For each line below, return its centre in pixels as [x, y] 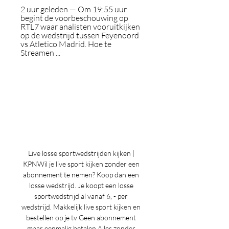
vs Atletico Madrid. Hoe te [66, 44]
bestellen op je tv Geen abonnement [81, 217]
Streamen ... [40, 53]
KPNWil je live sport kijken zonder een [81, 164]
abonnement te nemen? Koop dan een [81, 175]
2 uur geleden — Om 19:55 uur [74, 9]
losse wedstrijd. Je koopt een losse [81, 185]
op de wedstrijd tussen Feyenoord [80, 35]
